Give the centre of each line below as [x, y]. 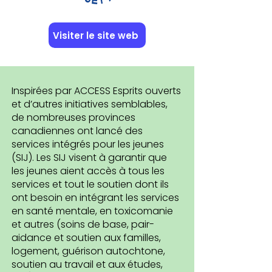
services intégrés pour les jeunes [88, 144]
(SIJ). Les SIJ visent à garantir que [89, 158]
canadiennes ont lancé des [77, 131]
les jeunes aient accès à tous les [88, 171]
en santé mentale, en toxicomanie [92, 211]
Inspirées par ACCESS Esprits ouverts [96, 91]
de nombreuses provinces [73, 117]
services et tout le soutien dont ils [90, 184]
